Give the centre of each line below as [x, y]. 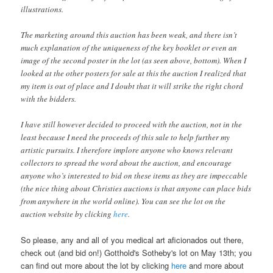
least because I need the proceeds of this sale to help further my [126, 137]
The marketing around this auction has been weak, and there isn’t [129, 34]
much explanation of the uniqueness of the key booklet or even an [129, 47]
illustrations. [42, 9]
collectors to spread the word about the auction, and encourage [126, 162]
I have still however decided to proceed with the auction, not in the [132, 124]
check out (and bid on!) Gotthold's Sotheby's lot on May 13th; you [136, 253]
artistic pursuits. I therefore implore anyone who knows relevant [127, 150]
